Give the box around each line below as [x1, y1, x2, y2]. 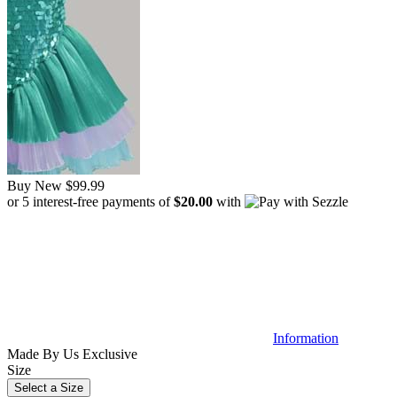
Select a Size [14, 380, 83, 394]
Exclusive [79, 346, 137, 362]
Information [273, 330, 339, 346]
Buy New [7, 177, 62, 193]
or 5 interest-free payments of [7, 193, 174, 209]
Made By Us [7, 346, 79, 362]
